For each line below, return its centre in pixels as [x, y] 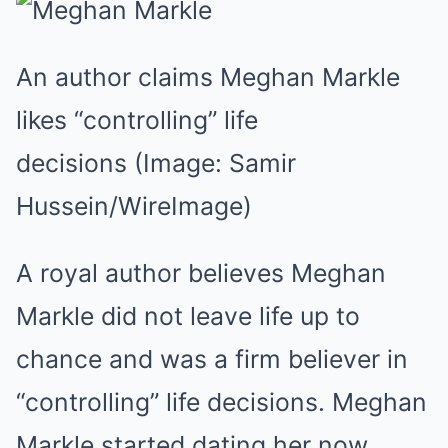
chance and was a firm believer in [212, 359]
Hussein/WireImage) [134, 206]
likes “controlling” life [137, 120]
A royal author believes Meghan [201, 273]
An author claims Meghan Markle [208, 77]
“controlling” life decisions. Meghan [221, 402]
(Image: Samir [215, 163]
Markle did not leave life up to [188, 316]
